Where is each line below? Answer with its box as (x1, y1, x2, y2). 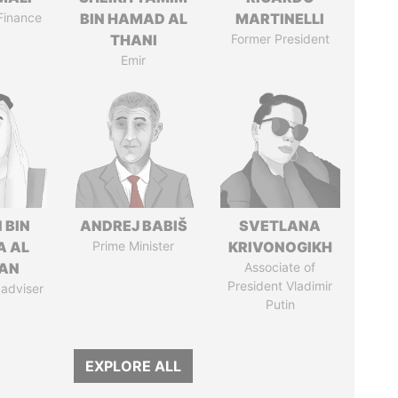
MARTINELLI (235, 10, 325, 28)
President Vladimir (227, 278, 333, 293)
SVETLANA (239, 217, 322, 235)
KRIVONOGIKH (227, 238, 332, 256)
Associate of (244, 259, 316, 275)
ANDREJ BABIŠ (79, 217, 187, 235)
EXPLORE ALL (85, 357, 182, 375)
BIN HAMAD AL (79, 10, 187, 28)
